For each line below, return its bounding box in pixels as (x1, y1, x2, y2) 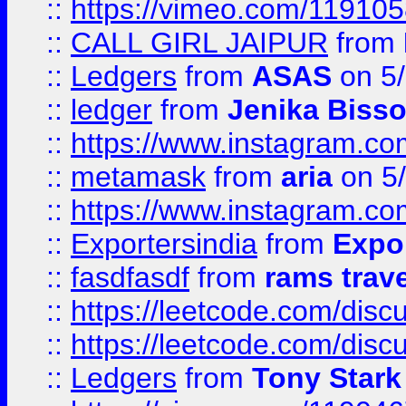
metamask (71, 160, 206, 193)
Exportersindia (71, 227, 257, 260)
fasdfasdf (71, 261, 189, 294)
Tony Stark (252, 362, 401, 394)
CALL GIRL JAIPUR (71, 26, 328, 59)
